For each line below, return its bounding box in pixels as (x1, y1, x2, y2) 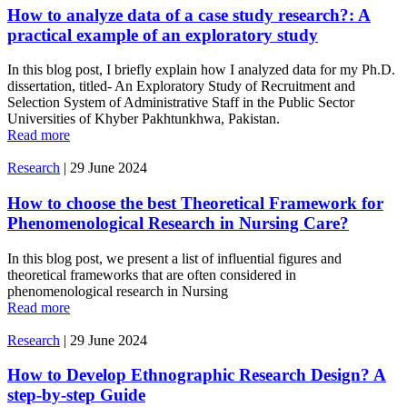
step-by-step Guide (7, 385, 145, 405)
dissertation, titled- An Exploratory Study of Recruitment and (7, 78, 355, 94)
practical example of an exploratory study (7, 25, 318, 45)
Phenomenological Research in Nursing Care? (7, 213, 349, 233)
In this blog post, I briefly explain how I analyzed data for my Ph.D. (7, 62, 395, 78)
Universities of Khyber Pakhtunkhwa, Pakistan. (7, 111, 280, 127)
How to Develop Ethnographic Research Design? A (7, 365, 386, 385)
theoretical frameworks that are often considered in (7, 266, 296, 283)
